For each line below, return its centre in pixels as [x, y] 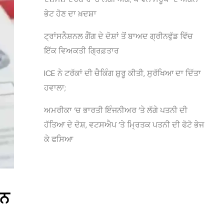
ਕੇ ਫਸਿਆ [58, 139]
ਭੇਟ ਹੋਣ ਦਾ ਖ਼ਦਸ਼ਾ [70, 14]
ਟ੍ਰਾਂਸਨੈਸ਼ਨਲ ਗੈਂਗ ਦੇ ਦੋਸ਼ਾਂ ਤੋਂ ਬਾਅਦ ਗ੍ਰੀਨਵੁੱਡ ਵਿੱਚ [118, 36]
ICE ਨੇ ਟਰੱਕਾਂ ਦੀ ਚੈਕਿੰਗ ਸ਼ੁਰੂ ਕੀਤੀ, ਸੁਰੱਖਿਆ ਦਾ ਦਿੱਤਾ [122, 73]
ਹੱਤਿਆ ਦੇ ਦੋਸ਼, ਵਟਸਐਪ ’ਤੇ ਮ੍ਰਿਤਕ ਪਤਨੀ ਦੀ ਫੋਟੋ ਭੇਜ [124, 125]
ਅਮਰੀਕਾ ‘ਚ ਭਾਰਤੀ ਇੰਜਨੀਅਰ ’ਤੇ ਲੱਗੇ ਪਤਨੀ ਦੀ [116, 110]
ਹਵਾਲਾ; [55, 88]
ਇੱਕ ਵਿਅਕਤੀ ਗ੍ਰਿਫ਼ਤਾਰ [81, 51]
